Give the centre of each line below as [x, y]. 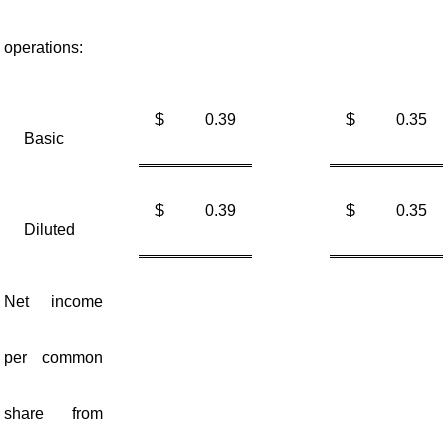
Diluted [49, 229]
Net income [53, 301]
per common [53, 357]
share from [53, 413]
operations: [43, 47]
